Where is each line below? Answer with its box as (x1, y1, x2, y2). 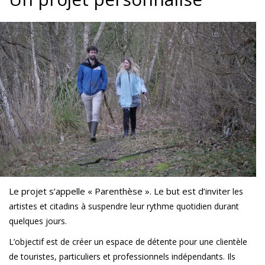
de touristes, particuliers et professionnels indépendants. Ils (9, 250, 235, 262)
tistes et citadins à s (17, 200, 92, 212)
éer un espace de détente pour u (79, 235, 204, 247)
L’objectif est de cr (9, 235, 79, 247)
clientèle (216, 235, 247, 247)
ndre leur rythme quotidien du (111, 200, 224, 212)
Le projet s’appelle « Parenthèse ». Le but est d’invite (9, 185, 227, 197)
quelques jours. (9, 215, 67, 227)
